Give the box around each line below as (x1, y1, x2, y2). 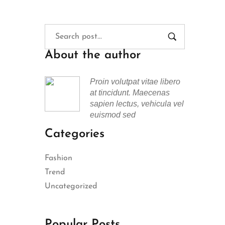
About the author (45, 49, 141, 62)
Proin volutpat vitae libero (90, 77, 181, 86)
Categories (45, 128, 105, 141)
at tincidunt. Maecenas (90, 88, 170, 97)
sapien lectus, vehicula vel (90, 99, 184, 108)
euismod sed (90, 110, 136, 120)
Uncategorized (45, 182, 97, 191)
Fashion (45, 154, 73, 163)
